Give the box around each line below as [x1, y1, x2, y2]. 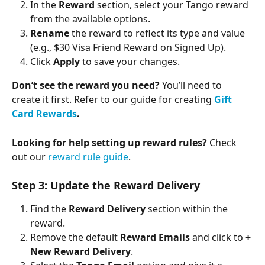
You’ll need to [160, 79, 224, 92]
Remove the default [30, 231, 120, 244]
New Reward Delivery [30, 245, 131, 258]
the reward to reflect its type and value [69, 26, 247, 40]
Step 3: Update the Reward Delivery [12, 178, 203, 193]
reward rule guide [48, 150, 128, 163]
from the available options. [30, 12, 150, 25]
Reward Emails [120, 231, 192, 244]
